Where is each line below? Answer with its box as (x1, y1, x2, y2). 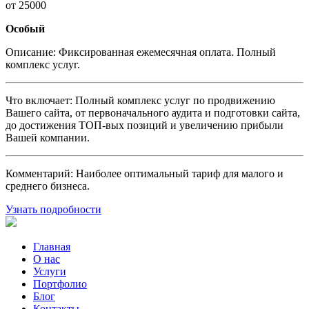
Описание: (6, 46, 56, 58)
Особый (6, 22, 45, 34)
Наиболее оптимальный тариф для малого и (73, 167, 283, 179)
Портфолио (33, 277, 87, 290)
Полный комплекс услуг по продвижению (72, 94, 275, 106)
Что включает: (6, 94, 72, 106)
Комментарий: (6, 167, 73, 179)
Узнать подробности (6, 203, 101, 215)
